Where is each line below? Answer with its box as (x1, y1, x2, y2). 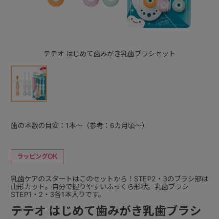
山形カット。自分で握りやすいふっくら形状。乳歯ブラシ (10, 182, 189, 191)
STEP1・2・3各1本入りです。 (10, 190, 105, 198)
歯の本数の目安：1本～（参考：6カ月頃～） (10, 121, 149, 130)
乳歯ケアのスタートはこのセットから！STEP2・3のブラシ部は (10, 174, 208, 183)
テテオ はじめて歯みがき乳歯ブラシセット (44, 49, 176, 58)
